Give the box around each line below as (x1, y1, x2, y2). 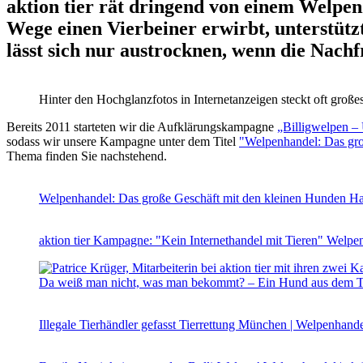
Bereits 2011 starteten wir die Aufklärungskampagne (6, 119, 277, 134)
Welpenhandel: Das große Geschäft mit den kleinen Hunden (39, 190, 349, 205)
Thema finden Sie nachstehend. (6, 148, 167, 163)
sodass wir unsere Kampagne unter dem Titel (6, 134, 239, 148)
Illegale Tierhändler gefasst (39, 317, 179, 331)
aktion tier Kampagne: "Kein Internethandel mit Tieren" (39, 233, 327, 247)
